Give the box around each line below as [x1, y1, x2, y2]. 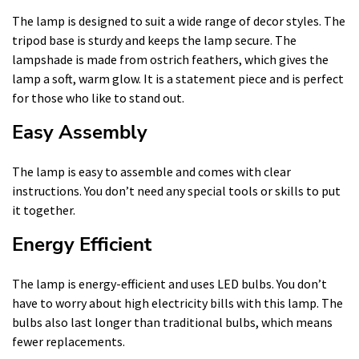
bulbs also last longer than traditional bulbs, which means [12, 314, 333, 330]
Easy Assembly [12, 119, 147, 145]
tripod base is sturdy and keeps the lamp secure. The [12, 32, 296, 48]
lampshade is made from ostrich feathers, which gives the [12, 51, 329, 67]
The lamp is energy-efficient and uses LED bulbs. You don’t [12, 276, 327, 292]
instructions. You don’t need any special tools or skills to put [12, 183, 341, 199]
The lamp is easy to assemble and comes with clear [12, 163, 291, 179]
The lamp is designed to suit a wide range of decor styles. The [12, 13, 345, 29]
